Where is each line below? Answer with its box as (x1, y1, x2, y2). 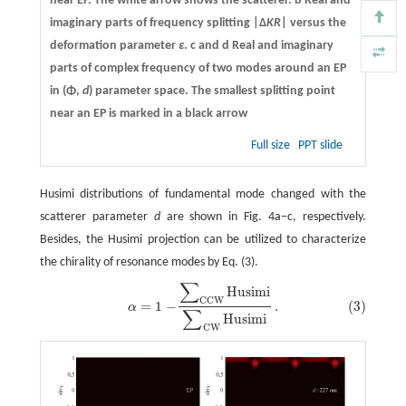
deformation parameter (49, 38, 179, 53)
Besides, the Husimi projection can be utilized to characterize (39, 232, 367, 246)
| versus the (280, 15, 346, 30)
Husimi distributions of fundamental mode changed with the (39, 187, 367, 201)
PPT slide (298, 138, 343, 152)
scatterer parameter (39, 209, 154, 224)
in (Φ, (49, 83, 82, 98)
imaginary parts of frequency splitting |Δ (49, 15, 266, 30)
